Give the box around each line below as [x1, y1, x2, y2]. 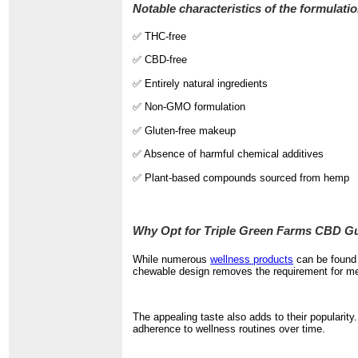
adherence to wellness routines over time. [133, 322, 326, 335]
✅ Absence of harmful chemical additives [133, 148, 324, 161]
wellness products [210, 253, 294, 265]
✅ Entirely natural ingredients [133, 77, 268, 89]
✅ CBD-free [133, 54, 188, 66]
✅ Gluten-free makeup [133, 124, 237, 137]
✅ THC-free [133, 30, 187, 42]
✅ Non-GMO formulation [133, 101, 246, 113]
